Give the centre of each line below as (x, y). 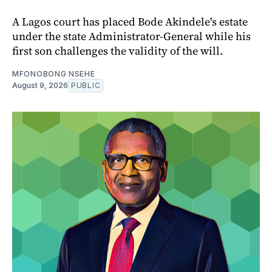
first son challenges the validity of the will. (117, 51)
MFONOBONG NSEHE (54, 74)
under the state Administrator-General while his (131, 36)
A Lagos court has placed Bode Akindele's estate (130, 22)
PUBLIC (86, 86)
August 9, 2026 (40, 86)
